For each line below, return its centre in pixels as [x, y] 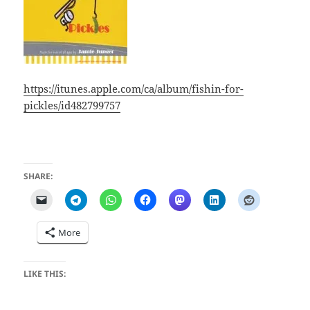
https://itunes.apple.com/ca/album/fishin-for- [134, 89]
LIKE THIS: [45, 274]
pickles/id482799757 [72, 106]
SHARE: [38, 176]
